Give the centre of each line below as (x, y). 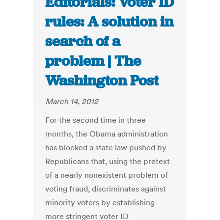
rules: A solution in (110, 22)
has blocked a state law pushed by (106, 148)
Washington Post (102, 81)
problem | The (93, 61)
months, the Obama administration (107, 134)
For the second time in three (96, 120)
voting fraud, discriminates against (106, 189)
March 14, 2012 (72, 101)
